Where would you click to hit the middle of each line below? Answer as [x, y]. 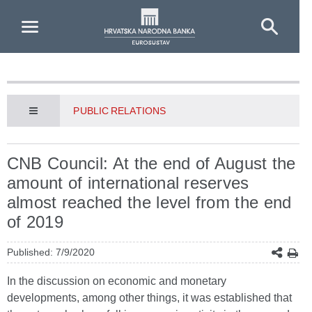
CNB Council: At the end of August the [151, 163]
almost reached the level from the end [149, 202]
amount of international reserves [128, 183]
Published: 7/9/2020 [51, 252]
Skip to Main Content [56, 13]
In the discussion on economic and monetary [117, 281]
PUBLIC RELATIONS [119, 111]
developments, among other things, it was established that [149, 298]
